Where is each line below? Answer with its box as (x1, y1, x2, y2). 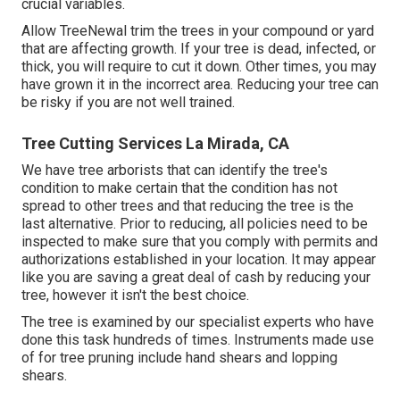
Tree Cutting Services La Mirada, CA (21, 134, 289, 154)
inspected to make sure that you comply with (21, 233, 304, 251)
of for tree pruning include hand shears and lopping (21, 349, 337, 367)
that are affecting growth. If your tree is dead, (21, 40, 305, 58)
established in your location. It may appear (110, 251, 376, 269)
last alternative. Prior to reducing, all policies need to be (21, 215, 368, 233)
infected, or (305, 40, 376, 58)
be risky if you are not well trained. (21, 94, 235, 112)
